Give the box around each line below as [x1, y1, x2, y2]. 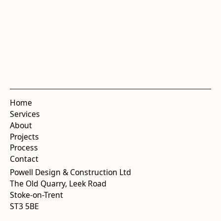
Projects [9, 131, 39, 142]
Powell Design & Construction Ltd [9, 167, 131, 178]
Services [9, 108, 40, 119]
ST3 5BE [9, 201, 39, 212]
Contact [9, 153, 38, 165]
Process [9, 142, 38, 153]
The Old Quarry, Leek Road [9, 178, 107, 189]
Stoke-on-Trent [9, 189, 63, 201]
